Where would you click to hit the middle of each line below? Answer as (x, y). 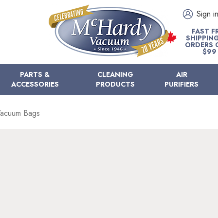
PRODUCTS (115, 84)
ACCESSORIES (35, 84)
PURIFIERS (182, 84)
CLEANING (115, 74)
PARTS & (35, 74)
